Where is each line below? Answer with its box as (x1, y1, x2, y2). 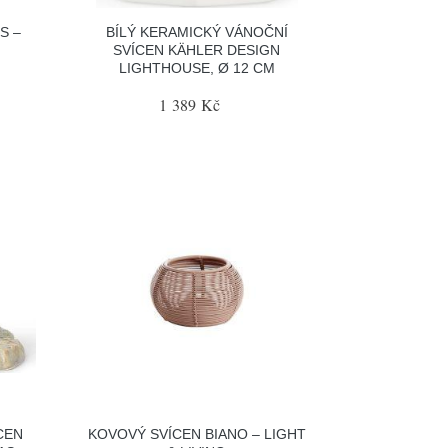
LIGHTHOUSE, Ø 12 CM (118, 59, 275, 76)
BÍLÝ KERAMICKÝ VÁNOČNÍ (105, 23, 288, 40)
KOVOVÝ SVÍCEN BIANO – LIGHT (87, 426, 306, 442)
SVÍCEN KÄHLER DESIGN (113, 41, 281, 58)
